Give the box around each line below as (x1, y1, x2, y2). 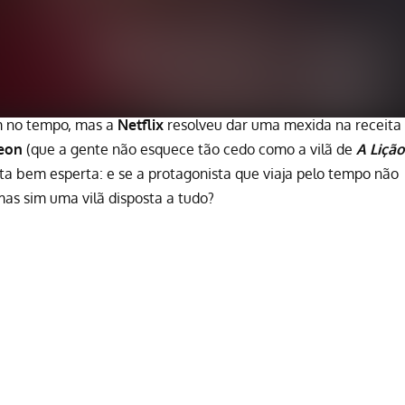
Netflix (118, 116, 164, 135)
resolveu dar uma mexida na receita (164, 116, 401, 135)
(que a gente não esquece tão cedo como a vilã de (23, 140, 356, 159)
